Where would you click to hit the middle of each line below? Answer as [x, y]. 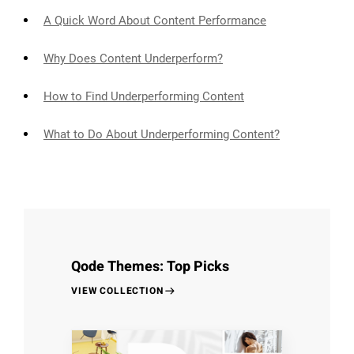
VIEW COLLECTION [117, 291]
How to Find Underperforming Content [144, 97]
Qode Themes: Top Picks [150, 267]
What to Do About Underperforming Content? [162, 135]
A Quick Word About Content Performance [155, 21]
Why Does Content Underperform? [133, 59]
